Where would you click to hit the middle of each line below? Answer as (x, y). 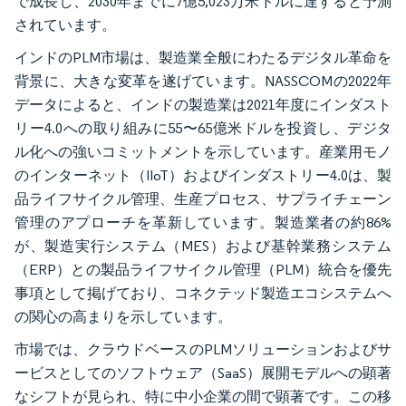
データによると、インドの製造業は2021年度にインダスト (203, 105)
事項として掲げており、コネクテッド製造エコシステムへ (203, 293)
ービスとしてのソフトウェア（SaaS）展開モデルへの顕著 (203, 373)
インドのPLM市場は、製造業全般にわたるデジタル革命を (203, 58)
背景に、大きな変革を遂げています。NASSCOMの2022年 (203, 81)
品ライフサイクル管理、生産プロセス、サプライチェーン (203, 199)
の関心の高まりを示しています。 (123, 317)
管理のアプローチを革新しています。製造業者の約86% (203, 222)
